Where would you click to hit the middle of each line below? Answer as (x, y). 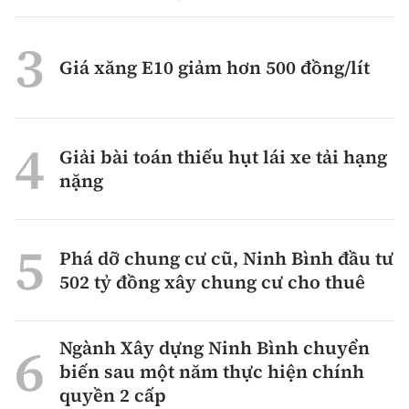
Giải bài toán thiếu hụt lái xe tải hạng (223, 157)
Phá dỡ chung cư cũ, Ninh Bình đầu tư (226, 258)
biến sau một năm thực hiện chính (212, 371)
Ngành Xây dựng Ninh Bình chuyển (215, 347)
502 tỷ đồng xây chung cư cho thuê (212, 282)
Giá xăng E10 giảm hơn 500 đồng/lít (215, 67)
